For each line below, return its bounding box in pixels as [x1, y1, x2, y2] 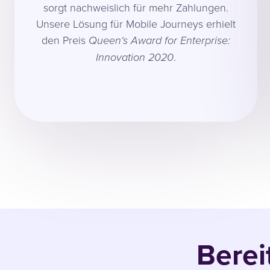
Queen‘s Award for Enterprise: [88, 34, 230, 47]
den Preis [41, 32, 89, 47]
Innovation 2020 [95, 51, 174, 64]
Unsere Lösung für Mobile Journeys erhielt [36, 16, 236, 31]
